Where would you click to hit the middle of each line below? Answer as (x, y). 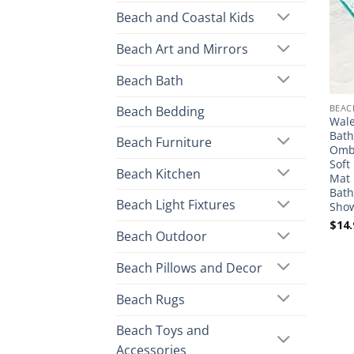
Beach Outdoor (162, 237)
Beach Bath (150, 80)
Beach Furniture (164, 142)
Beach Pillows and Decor (189, 267)
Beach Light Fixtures (176, 205)
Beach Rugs (151, 299)
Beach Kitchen (158, 173)
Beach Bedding (160, 111)
